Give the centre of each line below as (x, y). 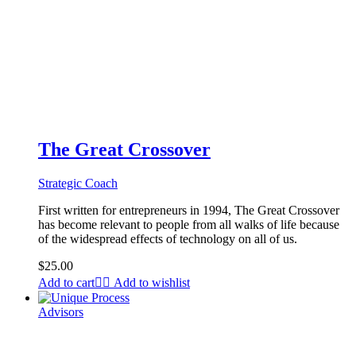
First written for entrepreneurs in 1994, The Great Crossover (189, 210)
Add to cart (66, 282)
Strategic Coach (78, 183)
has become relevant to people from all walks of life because (189, 224)
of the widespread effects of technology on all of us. (168, 238)
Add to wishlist (152, 282)
